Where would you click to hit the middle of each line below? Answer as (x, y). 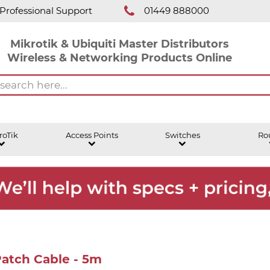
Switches (182, 135)
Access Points (92, 135)
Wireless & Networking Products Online (119, 57)
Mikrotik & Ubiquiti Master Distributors (119, 43)
